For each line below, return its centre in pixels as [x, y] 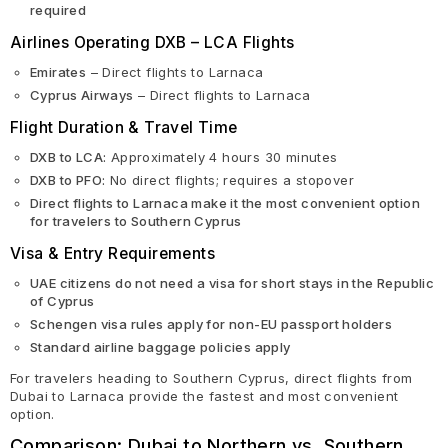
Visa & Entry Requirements [112, 253]
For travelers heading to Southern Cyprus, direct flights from [211, 378]
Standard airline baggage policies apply [160, 347]
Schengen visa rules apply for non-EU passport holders [211, 324]
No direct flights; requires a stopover [230, 180]
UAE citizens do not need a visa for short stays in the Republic [232, 283]
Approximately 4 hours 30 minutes [222, 157]
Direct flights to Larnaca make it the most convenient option [225, 203]
